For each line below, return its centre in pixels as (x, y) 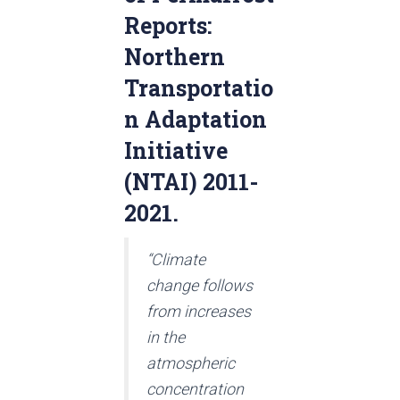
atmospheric (191, 363)
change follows (200, 286)
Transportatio (199, 88)
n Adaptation (196, 120)
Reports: (168, 26)
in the (166, 337)
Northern (175, 57)
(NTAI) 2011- (191, 182)
